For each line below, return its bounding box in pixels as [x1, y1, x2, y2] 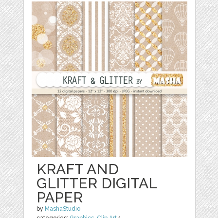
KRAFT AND [36, 161, 119, 178]
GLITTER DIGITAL [36, 175, 157, 192]
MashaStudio [45, 205, 81, 213]
